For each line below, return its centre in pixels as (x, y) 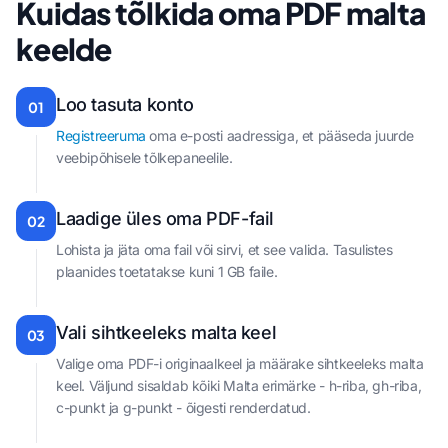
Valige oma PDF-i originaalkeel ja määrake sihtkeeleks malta (240, 364)
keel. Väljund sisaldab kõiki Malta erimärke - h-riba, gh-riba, (239, 386)
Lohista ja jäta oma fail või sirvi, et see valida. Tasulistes (224, 250)
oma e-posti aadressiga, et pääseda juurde (280, 136)
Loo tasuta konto (125, 105)
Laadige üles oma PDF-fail (165, 219)
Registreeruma (101, 136)
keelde (64, 49)
